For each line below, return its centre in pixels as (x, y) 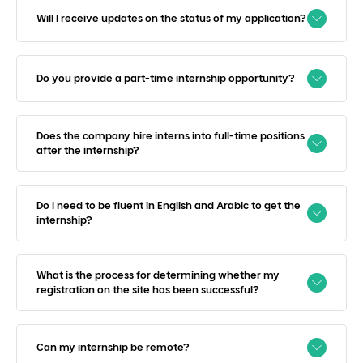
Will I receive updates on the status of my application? (171, 18)
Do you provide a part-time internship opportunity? (166, 78)
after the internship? (88, 150)
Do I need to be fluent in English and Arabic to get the (169, 205)
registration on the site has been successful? (148, 289)
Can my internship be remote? (113, 347)
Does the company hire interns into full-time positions (171, 135)
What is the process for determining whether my (158, 275)
